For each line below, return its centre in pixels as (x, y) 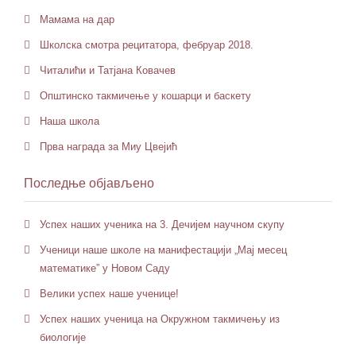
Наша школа (70, 121)
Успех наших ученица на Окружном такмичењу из (160, 319)
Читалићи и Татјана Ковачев (108, 70)
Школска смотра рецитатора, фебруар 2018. (147, 45)
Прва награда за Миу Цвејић (108, 147)
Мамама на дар (77, 19)
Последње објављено (89, 183)
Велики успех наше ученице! (109, 294)
